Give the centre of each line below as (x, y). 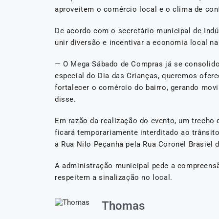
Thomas (123, 206)
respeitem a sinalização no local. (114, 177)
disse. (66, 99)
